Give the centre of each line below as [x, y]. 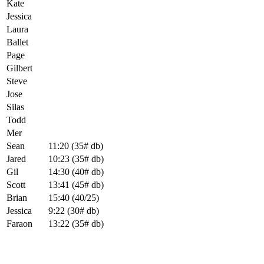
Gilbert [19, 68]
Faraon [19, 223]
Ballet [17, 42]
